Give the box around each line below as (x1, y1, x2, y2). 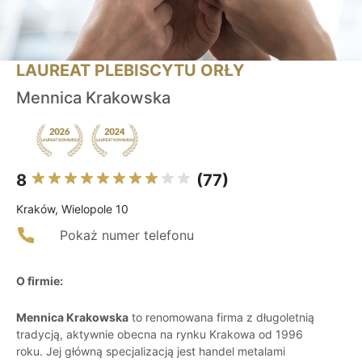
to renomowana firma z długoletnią (128, 310, 314, 325)
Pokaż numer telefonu (60, 227, 194, 244)
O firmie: (16, 274, 63, 288)
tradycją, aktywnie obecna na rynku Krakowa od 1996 (16, 327, 303, 342)
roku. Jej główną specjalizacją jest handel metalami (16, 344, 285, 359)
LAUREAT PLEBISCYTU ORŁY (16, 61, 244, 81)
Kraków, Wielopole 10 (16, 202, 128, 217)
